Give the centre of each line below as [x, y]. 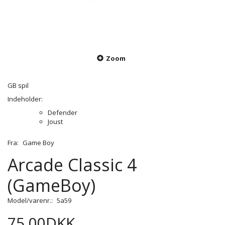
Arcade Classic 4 [72, 165]
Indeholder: [25, 99]
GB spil [18, 86]
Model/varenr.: [31, 201]
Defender [63, 113]
